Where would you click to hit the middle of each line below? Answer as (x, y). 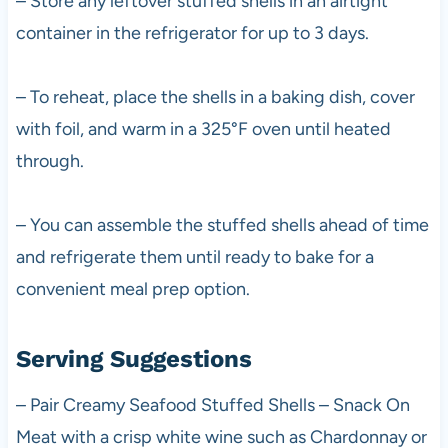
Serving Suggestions (133, 358)
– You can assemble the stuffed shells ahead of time (222, 224)
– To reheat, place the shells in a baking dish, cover (215, 96)
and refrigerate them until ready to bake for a (194, 256)
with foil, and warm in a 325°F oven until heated (203, 128)
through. (49, 160)
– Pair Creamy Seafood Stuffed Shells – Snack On (212, 404)
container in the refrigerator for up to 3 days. (192, 32)
